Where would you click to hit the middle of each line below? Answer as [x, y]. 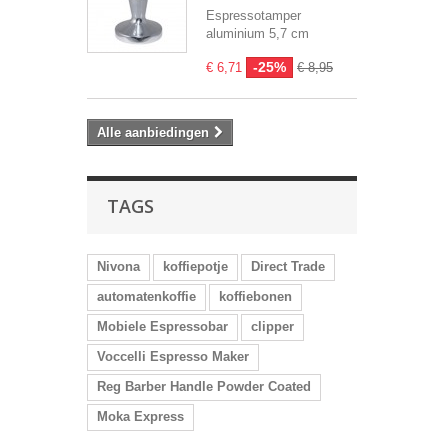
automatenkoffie [146, 296]
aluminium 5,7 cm [257, 33]
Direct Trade [288, 266]
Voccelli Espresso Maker [173, 356]
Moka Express [140, 416]
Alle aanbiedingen [153, 132]
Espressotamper [253, 15]
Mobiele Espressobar [162, 326]
